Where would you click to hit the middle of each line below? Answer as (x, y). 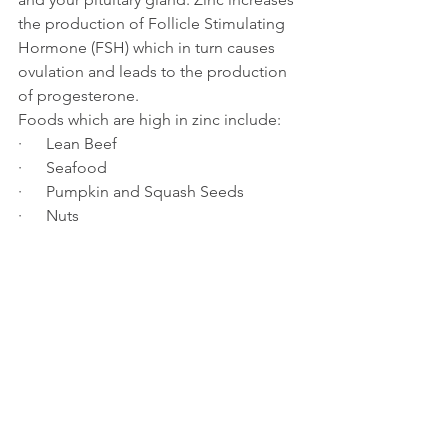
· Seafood (62, 167)
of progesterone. (78, 95)
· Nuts (48, 215)
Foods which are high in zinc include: (149, 119)
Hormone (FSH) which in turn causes (148, 47)
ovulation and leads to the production (154, 71)
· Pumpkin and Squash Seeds (131, 191)
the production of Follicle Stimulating (153, 23)
